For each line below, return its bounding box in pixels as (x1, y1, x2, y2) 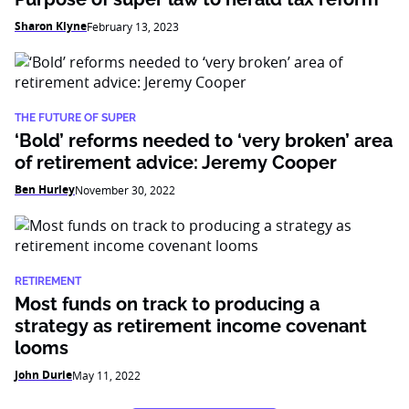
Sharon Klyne (15, 18, 87, 34)
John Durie (15, 367, 72, 383)
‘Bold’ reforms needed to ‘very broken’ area (15, 130, 393, 152)
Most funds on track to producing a (15, 293, 320, 315)
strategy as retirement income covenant (15, 315, 367, 337)
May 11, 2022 (72, 368, 141, 383)
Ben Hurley (15, 182, 75, 197)
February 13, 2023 (87, 19, 179, 34)
